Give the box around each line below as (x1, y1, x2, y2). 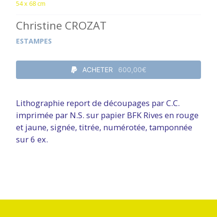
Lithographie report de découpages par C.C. (15, 97, 180, 109)
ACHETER (80, 65, 115, 74)
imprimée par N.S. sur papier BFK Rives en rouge (15, 109, 199, 121)
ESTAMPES (15, 36, 52, 46)
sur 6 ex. (15, 134, 48, 145)
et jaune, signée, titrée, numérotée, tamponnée (15, 122, 192, 133)
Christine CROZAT (15, 17, 107, 33)
